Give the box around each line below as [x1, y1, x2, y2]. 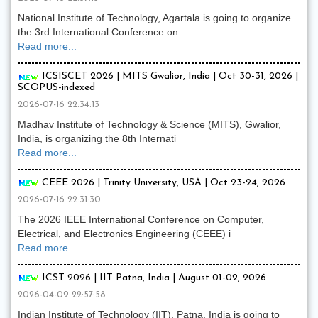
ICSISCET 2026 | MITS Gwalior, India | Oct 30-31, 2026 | [39, 71, 298, 82]
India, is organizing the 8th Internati [18, 132, 176, 144]
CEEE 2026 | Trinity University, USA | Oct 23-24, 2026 [39, 177, 285, 188]
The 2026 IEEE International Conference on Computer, [18, 214, 264, 226]
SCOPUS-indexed [18, 82, 95, 93]
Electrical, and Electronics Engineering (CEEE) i [18, 228, 231, 240]
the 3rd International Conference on [18, 26, 178, 38]
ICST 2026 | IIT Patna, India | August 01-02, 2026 [39, 273, 266, 284]
